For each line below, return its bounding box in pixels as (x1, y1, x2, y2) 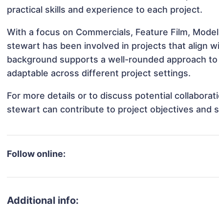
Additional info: (7, 195, 79, 207)
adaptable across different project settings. (7, 68, 191, 79)
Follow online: (7, 149, 66, 159)
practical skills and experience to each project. (7, 4, 203, 15)
